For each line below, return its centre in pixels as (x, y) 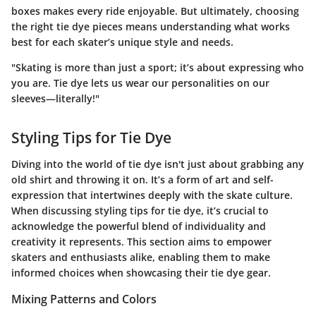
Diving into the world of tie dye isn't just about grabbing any (158, 164)
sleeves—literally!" (55, 98)
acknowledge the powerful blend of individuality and (139, 226)
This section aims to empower (199, 242)
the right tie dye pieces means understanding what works (151, 26)
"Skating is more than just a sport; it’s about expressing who (158, 67)
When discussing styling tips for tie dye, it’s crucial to (140, 211)
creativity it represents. (69, 242)
